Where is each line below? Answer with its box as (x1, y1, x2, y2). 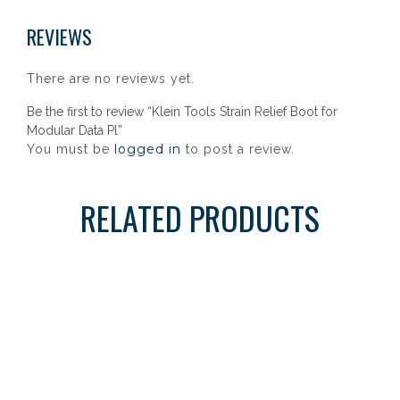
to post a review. (181, 142, 295, 156)
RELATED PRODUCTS (80, 194, 320, 241)
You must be (27, 142, 114, 156)
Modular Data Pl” (27, 123, 122, 137)
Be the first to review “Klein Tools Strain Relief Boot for (27, 104, 337, 119)
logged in (114, 141, 181, 157)
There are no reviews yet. (27, 71, 195, 86)
